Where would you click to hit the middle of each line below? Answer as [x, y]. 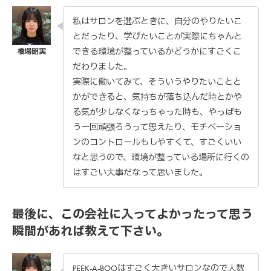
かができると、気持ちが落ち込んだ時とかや [157, 97]
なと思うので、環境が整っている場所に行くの [161, 158]
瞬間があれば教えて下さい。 [90, 231]
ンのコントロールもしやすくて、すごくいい [157, 143]
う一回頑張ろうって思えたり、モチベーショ [157, 128]
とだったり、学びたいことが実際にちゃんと [157, 37]
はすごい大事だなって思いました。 [140, 173]
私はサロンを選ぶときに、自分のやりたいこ [157, 22]
